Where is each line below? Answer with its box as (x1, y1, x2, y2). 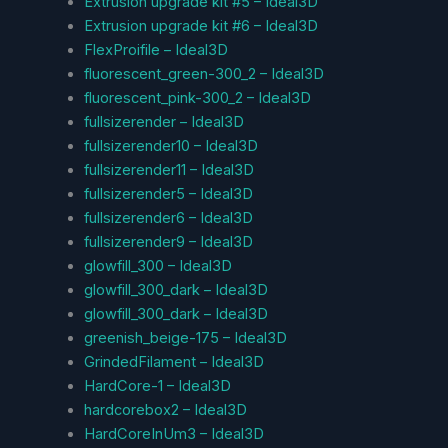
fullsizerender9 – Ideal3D (83, 232, 253, 251)
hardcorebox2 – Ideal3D (83, 400, 247, 419)
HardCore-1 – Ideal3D (83, 376, 231, 395)
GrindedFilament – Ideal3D (83, 352, 264, 371)
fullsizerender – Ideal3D (83, 112, 244, 131)
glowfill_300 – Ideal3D (83, 256, 232, 275)
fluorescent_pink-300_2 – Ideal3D (83, 88, 311, 107)
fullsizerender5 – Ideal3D (83, 184, 253, 203)
